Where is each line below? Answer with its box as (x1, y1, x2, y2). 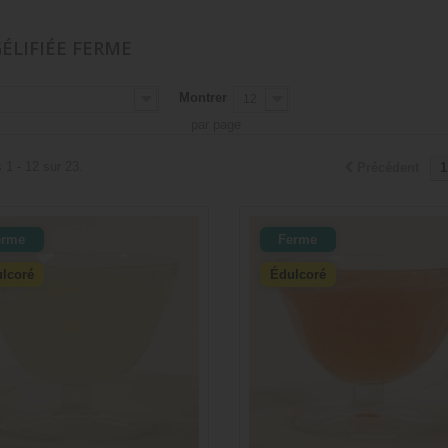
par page (190, 117, 241, 133)
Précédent (357, 160, 419, 176)
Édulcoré (269, 267, 326, 283)
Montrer (178, 90, 227, 106)
